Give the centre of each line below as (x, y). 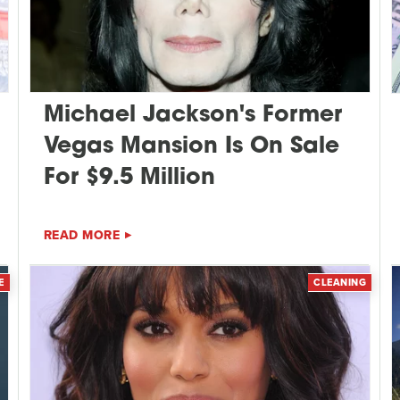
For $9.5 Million (129, 179)
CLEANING (340, 282)
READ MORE (82, 236)
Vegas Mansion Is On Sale (191, 147)
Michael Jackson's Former (192, 116)
